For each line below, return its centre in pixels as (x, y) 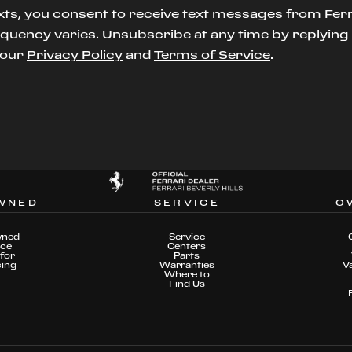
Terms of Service (212, 55)
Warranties (187, 265)
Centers (187, 246)
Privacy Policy (75, 55)
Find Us (187, 284)
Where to (187, 275)
